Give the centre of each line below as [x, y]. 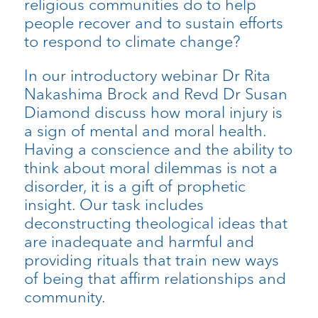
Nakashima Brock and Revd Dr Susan [155, 94]
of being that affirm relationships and [155, 279]
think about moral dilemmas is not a [150, 168]
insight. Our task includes [114, 205]
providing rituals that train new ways [151, 260]
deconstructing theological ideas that [155, 223]
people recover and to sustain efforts [153, 23]
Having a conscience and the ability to [158, 149]
